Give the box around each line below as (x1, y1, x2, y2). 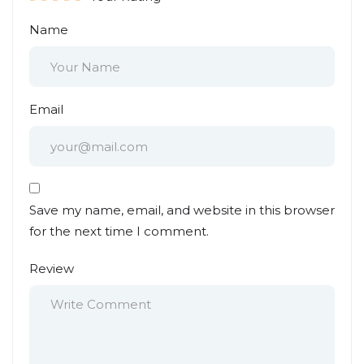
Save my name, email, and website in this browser (29, 202, 335, 218)
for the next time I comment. (29, 223, 209, 239)
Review (29, 261, 74, 276)
